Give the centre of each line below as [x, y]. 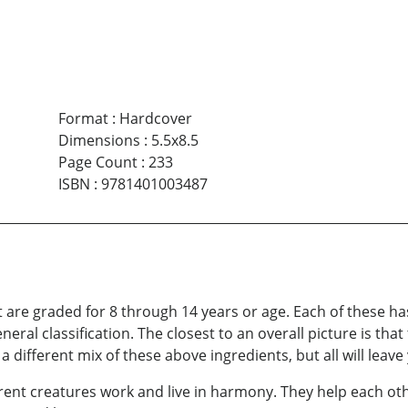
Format [83, 118]
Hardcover [155, 118]
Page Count [97, 162]
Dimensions [99, 140]
